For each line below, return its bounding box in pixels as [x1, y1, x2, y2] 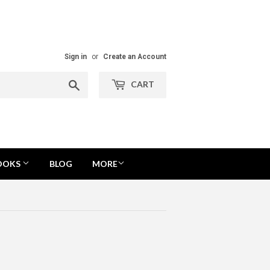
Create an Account [103, 52, 166, 61]
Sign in [64, 52, 87, 61]
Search [80, 78, 107, 88]
